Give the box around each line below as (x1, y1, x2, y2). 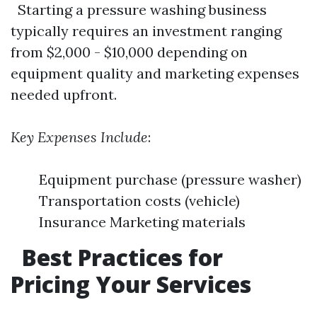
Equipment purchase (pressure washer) (39, 171, 301, 188)
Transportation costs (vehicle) (39, 192, 240, 209)
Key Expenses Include (11, 128, 148, 146)
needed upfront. (11, 86, 117, 103)
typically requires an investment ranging (11, 22, 282, 40)
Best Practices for (16, 242, 223, 272)
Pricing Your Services (11, 269, 251, 299)
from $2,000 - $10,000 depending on (11, 43, 248, 61)
